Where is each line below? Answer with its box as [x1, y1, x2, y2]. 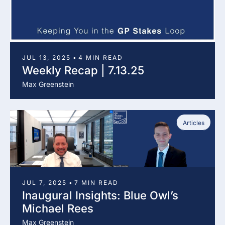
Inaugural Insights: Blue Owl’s [22, 188, 178, 202]
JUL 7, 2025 [22, 178, 67, 186]
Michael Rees [22, 201, 93, 215]
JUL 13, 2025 [22, 53, 71, 61]
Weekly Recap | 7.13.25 [22, 63, 144, 77]
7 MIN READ [74, 178, 119, 186]
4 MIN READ [78, 53, 123, 61]
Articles [183, 119, 204, 127]
